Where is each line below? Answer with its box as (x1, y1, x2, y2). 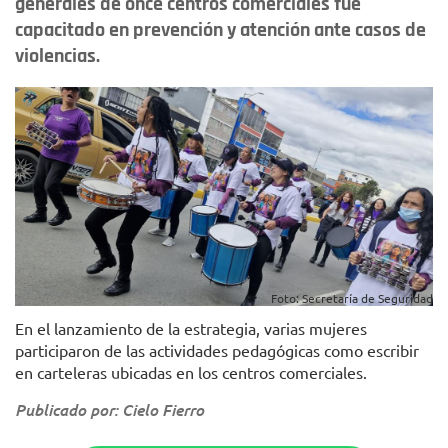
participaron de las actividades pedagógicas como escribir (15, 340, 419, 361)
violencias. (15, 43, 100, 69)
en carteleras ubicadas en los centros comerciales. (15, 362, 367, 383)
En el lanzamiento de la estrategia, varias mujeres (15, 318, 367, 339)
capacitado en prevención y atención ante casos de (15, 17, 426, 43)
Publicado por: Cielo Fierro (15, 399, 204, 421)
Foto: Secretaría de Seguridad (271, 290, 433, 307)
